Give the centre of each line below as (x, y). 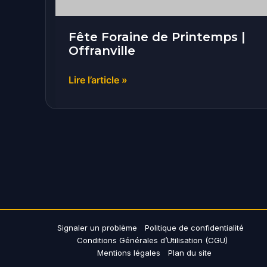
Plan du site (190, 253)
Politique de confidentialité (194, 228)
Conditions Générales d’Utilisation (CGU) (152, 240)
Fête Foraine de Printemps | (157, 37)
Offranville (102, 51)
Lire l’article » (98, 80)
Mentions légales (128, 253)
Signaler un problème (97, 228)
